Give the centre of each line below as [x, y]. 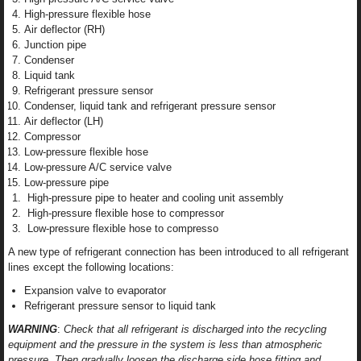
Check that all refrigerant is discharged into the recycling [193, 330]
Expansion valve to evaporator [95, 291]
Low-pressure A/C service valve [98, 168]
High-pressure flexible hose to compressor [124, 214]
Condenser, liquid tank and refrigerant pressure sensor [150, 106]
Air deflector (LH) [64, 122]
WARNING [33, 330]
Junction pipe [55, 45]
